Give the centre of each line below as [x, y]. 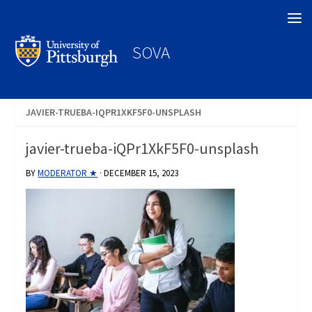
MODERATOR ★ [68, 173]
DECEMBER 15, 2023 [141, 173]
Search [31, 17]
